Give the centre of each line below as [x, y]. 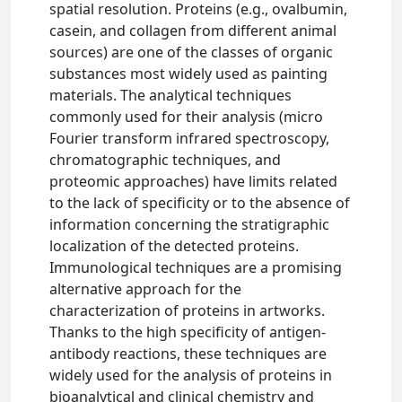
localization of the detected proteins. [175, 246]
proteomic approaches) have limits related [194, 181]
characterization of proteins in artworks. [188, 310]
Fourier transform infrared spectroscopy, [190, 138]
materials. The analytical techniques [171, 95]
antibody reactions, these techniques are [188, 354]
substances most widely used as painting [189, 74]
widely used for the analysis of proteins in [191, 375]
